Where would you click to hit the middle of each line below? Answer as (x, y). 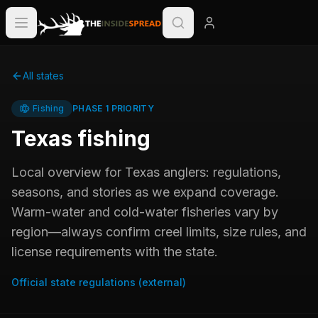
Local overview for (68, 172)
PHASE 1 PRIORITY (113, 108)
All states (43, 76)
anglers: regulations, (220, 172)
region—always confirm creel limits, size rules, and (159, 232)
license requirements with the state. (115, 252)
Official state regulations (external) (99, 282)
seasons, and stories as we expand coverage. (145, 192)
